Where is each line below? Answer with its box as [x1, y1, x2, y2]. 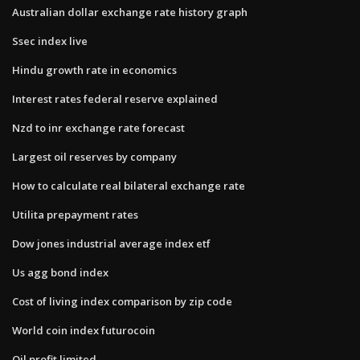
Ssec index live [12, 33, 88, 48]
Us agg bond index [12, 264, 108, 280]
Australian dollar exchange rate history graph [12, 4, 247, 19]
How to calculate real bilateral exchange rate [12, 178, 245, 193]
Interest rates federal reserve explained [12, 91, 218, 106]
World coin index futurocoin [12, 322, 155, 337]
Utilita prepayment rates [12, 207, 138, 222]
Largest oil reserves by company [12, 149, 177, 164]
